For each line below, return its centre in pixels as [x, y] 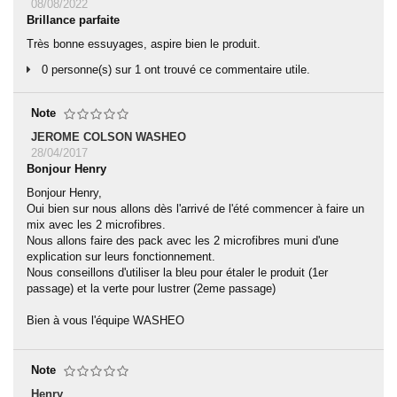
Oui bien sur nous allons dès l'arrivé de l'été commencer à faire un [195, 209]
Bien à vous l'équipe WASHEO [105, 320]
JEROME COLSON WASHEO [109, 137]
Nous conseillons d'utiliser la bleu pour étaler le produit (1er [177, 272]
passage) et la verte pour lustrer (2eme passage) [151, 288]
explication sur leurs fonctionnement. [121, 257]
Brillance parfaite [73, 20]
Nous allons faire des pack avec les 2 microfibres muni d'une [183, 241]
